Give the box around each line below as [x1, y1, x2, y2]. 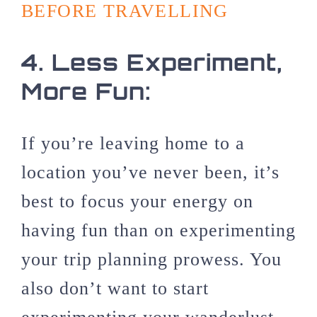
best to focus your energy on [21, 190, 253, 212]
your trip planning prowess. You [21, 248, 282, 270]
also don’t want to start [21, 277, 209, 299]
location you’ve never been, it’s [21, 161, 279, 183]
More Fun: [21, 76, 151, 105]
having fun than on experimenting [21, 219, 296, 241]
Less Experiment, [52, 47, 282, 76]
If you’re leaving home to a [21, 132, 245, 154]
